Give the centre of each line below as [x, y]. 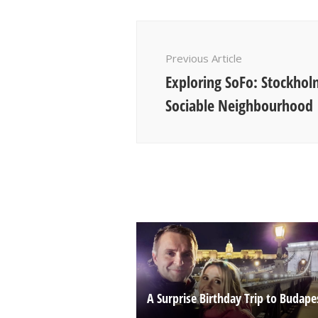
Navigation [181, 45]
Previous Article [204, 59]
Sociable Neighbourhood [239, 105]
